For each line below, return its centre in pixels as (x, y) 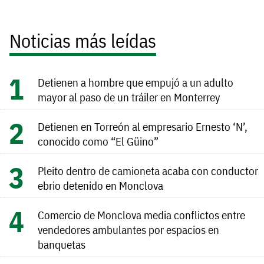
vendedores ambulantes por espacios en (128, 229)
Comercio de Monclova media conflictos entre (141, 214)
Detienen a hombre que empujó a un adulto (136, 82)
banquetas (62, 244)
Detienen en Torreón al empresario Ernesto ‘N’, (143, 126)
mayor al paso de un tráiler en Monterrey (129, 97)
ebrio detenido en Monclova (100, 185)
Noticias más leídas (83, 40)
